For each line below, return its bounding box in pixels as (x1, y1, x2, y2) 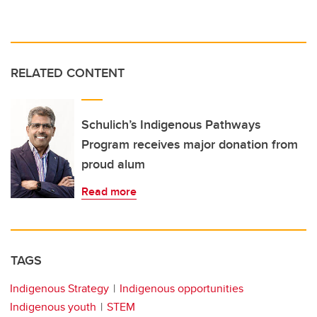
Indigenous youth (10, 299, 96, 316)
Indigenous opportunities (120, 280, 243, 297)
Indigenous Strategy (10, 280, 109, 297)
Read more (81, 183, 137, 200)
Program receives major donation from (81, 135, 298, 154)
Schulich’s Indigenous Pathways (81, 115, 260, 134)
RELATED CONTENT (11, 64, 125, 83)
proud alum (81, 155, 145, 174)
